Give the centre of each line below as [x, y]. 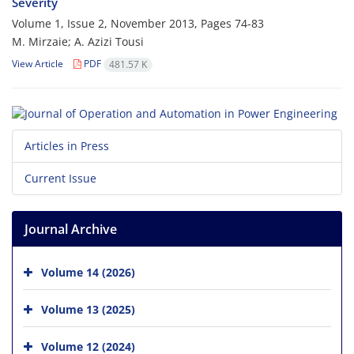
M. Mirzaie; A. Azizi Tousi [78, 42]
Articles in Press [67, 145]
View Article [38, 64]
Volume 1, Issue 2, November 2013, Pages [123, 24]
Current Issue [60, 178]
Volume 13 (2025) [88, 309]
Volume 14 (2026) [88, 272]
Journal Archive [71, 229]
